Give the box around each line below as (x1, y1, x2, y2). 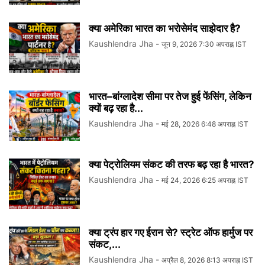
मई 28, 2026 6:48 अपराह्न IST (161, 119, 248, 129)
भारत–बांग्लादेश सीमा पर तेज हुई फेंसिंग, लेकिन (89, 91, 251, 103)
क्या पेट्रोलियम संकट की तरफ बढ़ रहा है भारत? (89, 159, 254, 171)
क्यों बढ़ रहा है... (89, 102, 143, 115)
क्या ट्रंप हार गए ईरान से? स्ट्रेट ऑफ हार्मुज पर (89, 227, 253, 239)
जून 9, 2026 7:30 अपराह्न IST (161, 40, 247, 49)
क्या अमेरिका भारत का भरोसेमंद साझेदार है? (89, 22, 241, 35)
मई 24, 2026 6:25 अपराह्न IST (161, 176, 248, 185)
